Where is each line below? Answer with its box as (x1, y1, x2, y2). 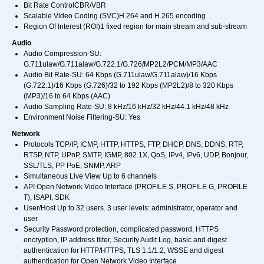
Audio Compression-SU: (24, 49, 101, 58)
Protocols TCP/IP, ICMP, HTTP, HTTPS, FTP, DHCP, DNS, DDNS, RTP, (24, 140, 243, 149)
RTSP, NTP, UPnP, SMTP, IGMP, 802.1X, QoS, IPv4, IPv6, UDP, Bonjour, (24, 151, 248, 160)
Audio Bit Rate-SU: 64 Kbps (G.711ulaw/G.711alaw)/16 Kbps (24, 71, 217, 80)
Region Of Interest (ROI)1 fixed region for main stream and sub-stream (24, 22, 247, 31)
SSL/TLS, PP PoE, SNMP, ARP (24, 161, 121, 170)
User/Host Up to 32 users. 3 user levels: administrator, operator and (24, 204, 237, 213)
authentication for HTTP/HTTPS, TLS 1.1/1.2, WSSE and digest (24, 246, 223, 255)
